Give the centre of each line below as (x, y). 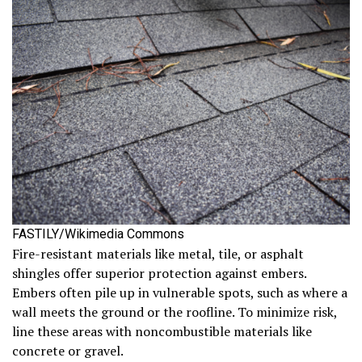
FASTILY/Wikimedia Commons (98, 234)
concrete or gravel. (68, 351)
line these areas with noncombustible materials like (162, 332)
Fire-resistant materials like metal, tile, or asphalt (158, 254)
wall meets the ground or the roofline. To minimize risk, (175, 312)
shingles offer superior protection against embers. (159, 274)
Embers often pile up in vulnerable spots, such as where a (180, 293)
